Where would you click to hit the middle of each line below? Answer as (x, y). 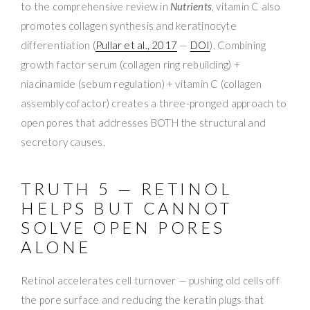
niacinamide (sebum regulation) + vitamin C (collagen (142, 83)
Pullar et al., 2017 (136, 45)
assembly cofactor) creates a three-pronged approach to (154, 103)
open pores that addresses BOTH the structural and (144, 122)
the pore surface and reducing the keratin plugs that (143, 299)
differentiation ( (58, 45)
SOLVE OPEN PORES (123, 227)
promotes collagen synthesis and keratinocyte (129, 25)
